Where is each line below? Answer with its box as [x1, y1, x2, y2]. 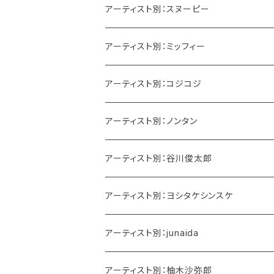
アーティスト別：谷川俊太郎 [105, 153, 212, 164]
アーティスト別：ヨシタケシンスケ [105, 190, 233, 201]
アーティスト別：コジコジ [105, 78, 202, 89]
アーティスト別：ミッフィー [105, 41, 206, 52]
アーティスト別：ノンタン [105, 116, 198, 127]
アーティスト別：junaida [105, 228, 199, 239]
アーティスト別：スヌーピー [105, 4, 210, 15]
